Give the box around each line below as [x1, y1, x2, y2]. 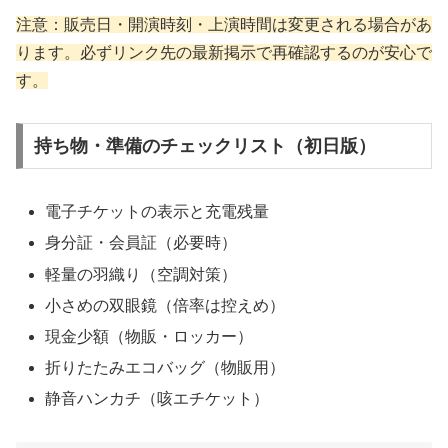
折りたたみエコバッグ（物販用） [45, 359, 286, 377]
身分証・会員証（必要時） [45, 234, 238, 252]
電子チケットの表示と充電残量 [45, 203, 270, 221]
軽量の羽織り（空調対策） [45, 265, 238, 283]
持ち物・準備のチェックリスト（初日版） [33, 136, 376, 157]
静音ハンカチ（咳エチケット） [45, 390, 270, 408]
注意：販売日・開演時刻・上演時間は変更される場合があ [16, 15, 432, 33]
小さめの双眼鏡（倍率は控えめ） [45, 296, 286, 314]
